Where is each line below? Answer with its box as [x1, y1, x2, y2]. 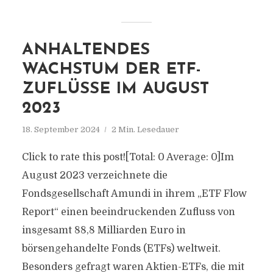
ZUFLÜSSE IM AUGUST [21, 81, 209, 97]
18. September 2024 [21, 125, 100, 134]
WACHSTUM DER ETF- [21, 62, 201, 78]
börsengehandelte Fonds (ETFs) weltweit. [21, 243, 221, 254]
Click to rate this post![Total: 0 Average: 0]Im [21, 152, 234, 163]
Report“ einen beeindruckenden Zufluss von [21, 207, 235, 218]
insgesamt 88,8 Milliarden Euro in [21, 225, 186, 236]
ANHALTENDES [21, 42, 150, 58]
